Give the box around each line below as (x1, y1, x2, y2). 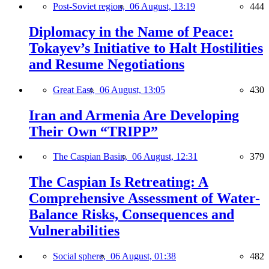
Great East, (53, 84, 100, 95)
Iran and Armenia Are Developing (29, 107, 239, 123)
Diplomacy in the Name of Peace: (29, 23, 234, 40)
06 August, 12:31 (132, 151, 198, 162)
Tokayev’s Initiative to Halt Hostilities (29, 40, 263, 56)
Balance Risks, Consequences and (29, 207, 234, 223)
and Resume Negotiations (29, 56, 184, 72)
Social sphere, (53, 251, 110, 262)
